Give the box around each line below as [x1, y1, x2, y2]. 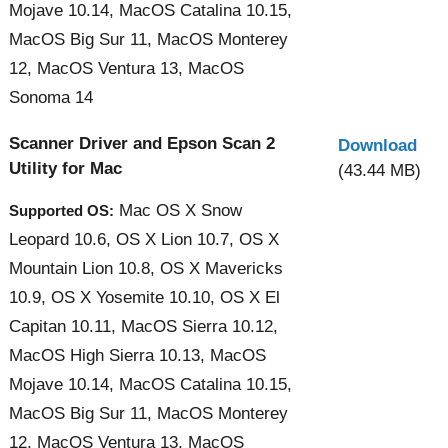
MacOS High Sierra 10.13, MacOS [9, 345, 266, 365]
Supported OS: [9, 201, 114, 219]
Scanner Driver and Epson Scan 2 [9, 133, 275, 153]
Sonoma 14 [9, 87, 93, 107]
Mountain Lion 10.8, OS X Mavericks [9, 258, 283, 278]
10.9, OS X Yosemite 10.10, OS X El [9, 287, 280, 307]
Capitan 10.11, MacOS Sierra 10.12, [9, 316, 278, 336]
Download [338, 135, 417, 155]
